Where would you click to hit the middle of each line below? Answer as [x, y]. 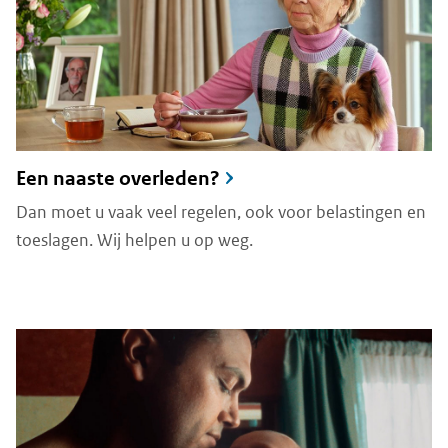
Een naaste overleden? [118, 178]
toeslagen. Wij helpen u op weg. [134, 239]
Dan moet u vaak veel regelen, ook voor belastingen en [221, 211]
